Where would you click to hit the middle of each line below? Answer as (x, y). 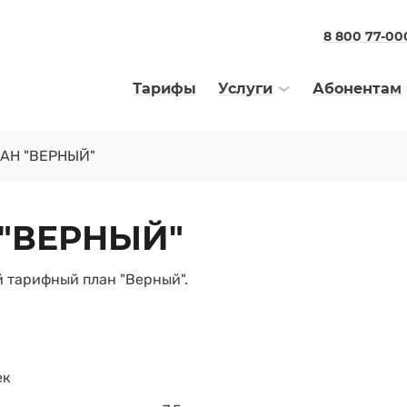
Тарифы (164, 89)
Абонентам (357, 89)
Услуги (245, 89)
